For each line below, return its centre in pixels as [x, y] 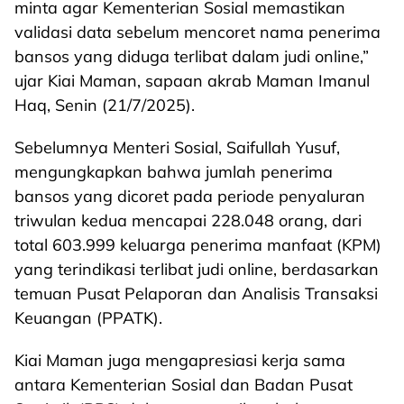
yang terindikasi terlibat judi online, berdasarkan [197, 269]
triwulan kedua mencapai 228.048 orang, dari [188, 220]
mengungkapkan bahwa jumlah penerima [174, 172]
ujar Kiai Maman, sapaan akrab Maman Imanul [192, 81]
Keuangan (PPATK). [88, 318]
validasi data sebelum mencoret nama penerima [197, 32]
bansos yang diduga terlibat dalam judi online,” [192, 56]
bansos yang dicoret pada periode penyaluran [190, 196]
